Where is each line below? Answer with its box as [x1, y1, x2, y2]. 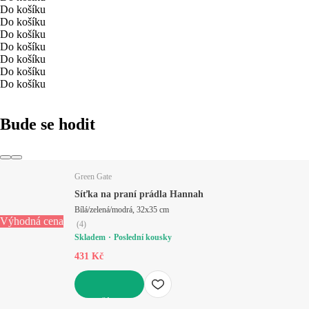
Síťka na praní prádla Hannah [74, 188, 203, 199]
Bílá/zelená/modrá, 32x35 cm [74, 204, 169, 215]
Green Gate [74, 171, 112, 181]
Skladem [74, 232, 106, 242]
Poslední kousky [114, 232, 172, 242]
